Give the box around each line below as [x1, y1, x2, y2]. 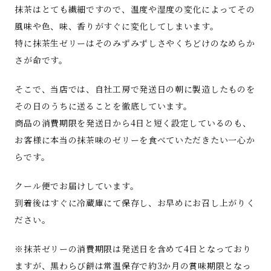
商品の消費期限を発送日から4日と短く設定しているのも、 [15, 117, 252, 129]
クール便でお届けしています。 [15, 180, 139, 192]
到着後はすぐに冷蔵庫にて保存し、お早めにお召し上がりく [15, 197, 255, 209]
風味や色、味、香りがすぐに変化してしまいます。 [15, 20, 219, 33]
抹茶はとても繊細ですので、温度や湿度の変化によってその [15, 3, 255, 16]
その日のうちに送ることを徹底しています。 [15, 100, 192, 113]
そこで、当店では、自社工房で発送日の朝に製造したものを [15, 83, 255, 96]
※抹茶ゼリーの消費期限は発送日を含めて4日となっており [15, 243, 252, 255]
